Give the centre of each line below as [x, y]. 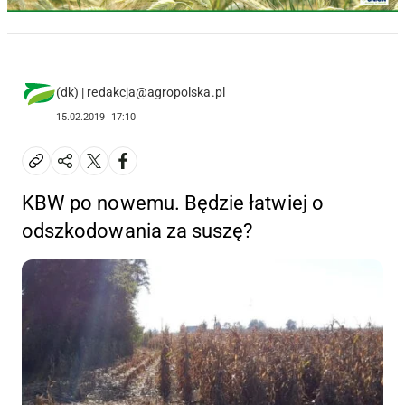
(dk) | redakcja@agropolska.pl [141, 92]
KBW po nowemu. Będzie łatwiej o [173, 202]
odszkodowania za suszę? [137, 231]
